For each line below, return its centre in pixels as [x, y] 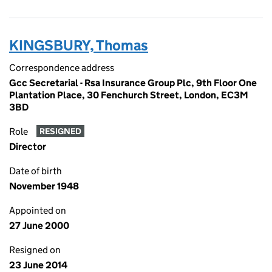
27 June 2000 [39, 226]
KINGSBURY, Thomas [79, 45]
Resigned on [35, 250]
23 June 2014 [38, 265]
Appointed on [38, 210]
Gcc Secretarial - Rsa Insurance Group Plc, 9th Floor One [133, 83]
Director [28, 147]
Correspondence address [62, 68]
